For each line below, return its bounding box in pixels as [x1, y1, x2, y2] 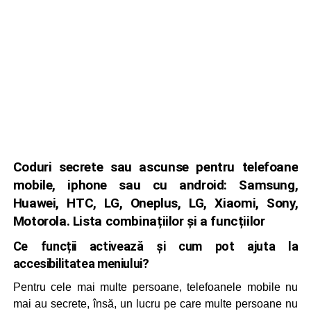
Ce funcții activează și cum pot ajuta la [12, 239, 299, 253]
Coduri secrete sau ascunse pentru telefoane [12, 159, 299, 175]
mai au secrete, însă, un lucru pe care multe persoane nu [12, 298, 299, 310]
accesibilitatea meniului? [12, 256, 149, 271]
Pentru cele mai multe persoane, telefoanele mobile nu [12, 281, 299, 293]
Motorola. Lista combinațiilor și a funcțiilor [12, 213, 265, 229]
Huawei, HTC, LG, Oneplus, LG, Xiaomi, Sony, [12, 195, 299, 211]
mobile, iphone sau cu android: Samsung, [12, 177, 299, 193]
